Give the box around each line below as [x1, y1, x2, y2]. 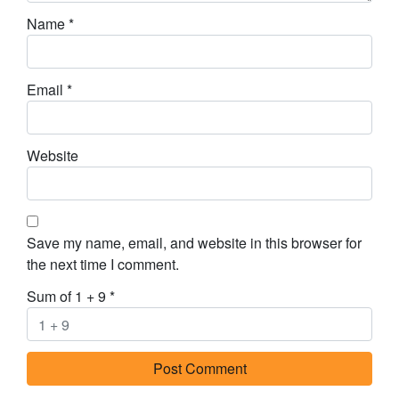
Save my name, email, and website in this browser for [27, 232, 362, 254]
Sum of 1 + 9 [27, 286, 110, 307]
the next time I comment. [27, 254, 179, 275]
